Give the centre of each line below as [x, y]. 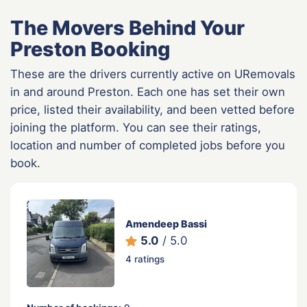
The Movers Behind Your [127, 27]
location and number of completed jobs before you [148, 145]
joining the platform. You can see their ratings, [136, 127]
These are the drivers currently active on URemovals [153, 74]
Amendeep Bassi [166, 224]
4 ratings [145, 259]
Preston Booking [90, 49]
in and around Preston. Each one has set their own [148, 91]
